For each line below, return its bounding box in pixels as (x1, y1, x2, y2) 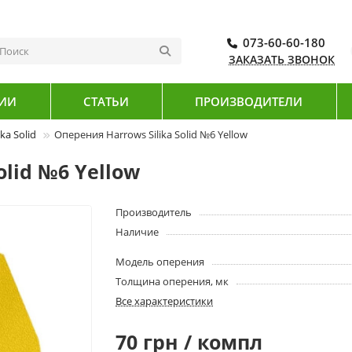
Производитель (115, 205, 192, 220)
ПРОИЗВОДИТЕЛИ (195, 93, 303, 109)
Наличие (115, 225, 159, 240)
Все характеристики (115, 294, 214, 309)
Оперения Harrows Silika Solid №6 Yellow (54, 127, 247, 142)
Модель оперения (115, 255, 205, 269)
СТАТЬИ (82, 93, 129, 109)
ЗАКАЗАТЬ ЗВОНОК (229, 52, 335, 68)
